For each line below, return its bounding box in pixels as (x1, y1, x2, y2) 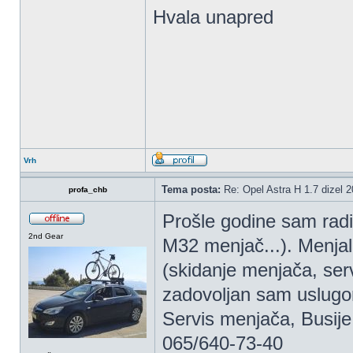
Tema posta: (162, 184, 221, 195)
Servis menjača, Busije (162, 308, 351, 329)
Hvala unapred (153, 6, 273, 28)
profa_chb (68, 185, 107, 194)
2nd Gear (28, 232, 63, 240)
